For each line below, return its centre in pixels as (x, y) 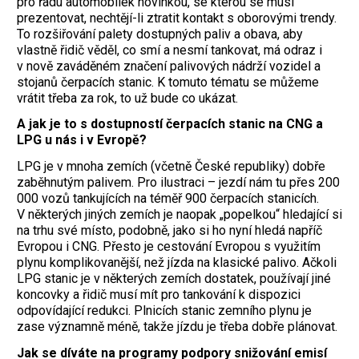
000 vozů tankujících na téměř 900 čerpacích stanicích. (168, 199)
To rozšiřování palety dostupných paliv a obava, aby (160, 34)
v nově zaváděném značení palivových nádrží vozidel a (169, 66)
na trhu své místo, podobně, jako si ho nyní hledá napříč (169, 231)
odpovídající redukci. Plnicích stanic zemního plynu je (164, 311)
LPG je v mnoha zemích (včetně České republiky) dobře (171, 167)
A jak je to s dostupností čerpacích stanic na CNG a (170, 124)
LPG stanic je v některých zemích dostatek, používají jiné (174, 279)
